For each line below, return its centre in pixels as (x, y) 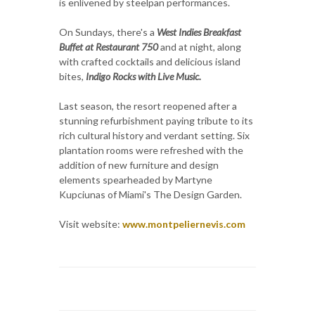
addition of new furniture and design (139, 165)
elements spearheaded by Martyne (136, 179)
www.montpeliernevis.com (184, 224)
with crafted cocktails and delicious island (150, 61)
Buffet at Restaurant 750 (109, 46)
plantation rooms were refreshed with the (151, 150)
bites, (72, 76)
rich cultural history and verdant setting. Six (154, 135)
